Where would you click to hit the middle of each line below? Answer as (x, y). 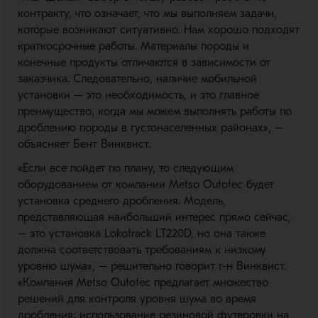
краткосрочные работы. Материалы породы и (133, 46)
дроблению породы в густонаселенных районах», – (150, 128)
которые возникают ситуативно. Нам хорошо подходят (158, 30)
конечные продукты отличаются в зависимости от (144, 63)
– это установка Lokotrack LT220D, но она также (141, 234)
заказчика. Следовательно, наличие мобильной (137, 79)
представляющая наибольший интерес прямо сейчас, (154, 218)
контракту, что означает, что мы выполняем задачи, (147, 14)
